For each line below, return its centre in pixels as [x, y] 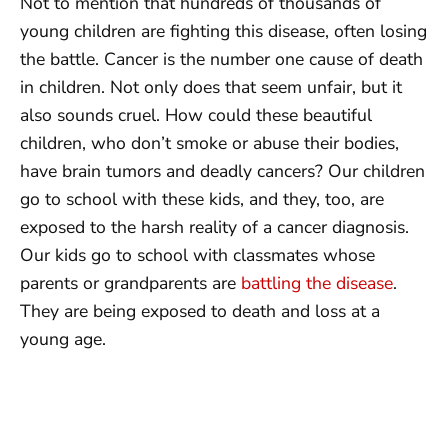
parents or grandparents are [130, 282]
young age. [63, 338]
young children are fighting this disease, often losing [223, 30]
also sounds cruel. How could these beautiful [196, 114]
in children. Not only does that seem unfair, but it [211, 86]
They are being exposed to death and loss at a [200, 310]
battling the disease [317, 282]
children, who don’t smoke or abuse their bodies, [209, 142]
